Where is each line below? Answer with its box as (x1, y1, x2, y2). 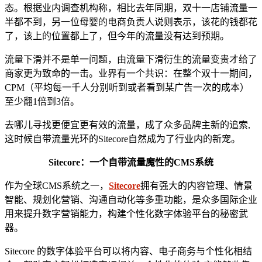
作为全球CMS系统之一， (5, 180, 109, 191)
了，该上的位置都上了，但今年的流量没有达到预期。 (5, 30, 229, 41)
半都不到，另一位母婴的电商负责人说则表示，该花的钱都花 (5, 16, 257, 27)
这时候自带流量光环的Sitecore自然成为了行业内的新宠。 (5, 133, 240, 144)
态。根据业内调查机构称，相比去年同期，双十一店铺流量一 (5, 2, 257, 13)
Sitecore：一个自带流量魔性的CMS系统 (49, 157, 213, 167)
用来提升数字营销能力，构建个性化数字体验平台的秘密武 (5, 208, 248, 219)
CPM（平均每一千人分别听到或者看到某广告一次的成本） (5, 82, 249, 92)
